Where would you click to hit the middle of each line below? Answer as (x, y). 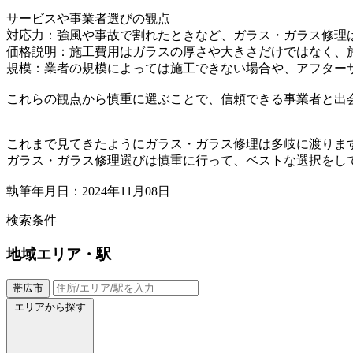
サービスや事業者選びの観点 (88, 18)
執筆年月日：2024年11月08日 (88, 191)
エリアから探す (50, 307)
